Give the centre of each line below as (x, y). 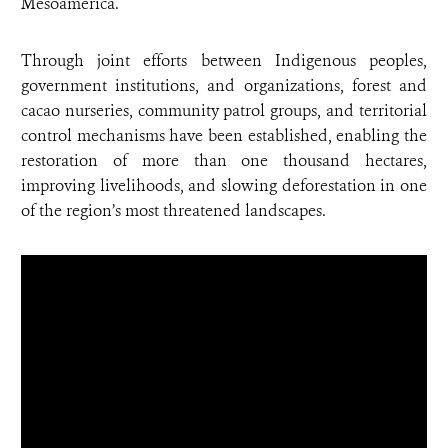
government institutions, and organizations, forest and (224, 86)
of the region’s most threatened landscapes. (173, 211)
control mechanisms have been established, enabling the (224, 136)
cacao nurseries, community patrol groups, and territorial (224, 111)
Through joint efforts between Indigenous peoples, (224, 61)
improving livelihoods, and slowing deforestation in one (224, 186)
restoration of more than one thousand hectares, (224, 161)
